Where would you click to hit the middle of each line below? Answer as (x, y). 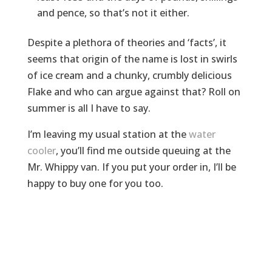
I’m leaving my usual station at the (108, 134)
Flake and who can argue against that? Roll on (134, 92)
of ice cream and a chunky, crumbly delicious (129, 75)
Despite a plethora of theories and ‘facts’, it (127, 42)
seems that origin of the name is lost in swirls (132, 59)
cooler (41, 151)
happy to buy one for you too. (95, 183)
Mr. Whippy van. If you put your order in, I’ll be (131, 167)
